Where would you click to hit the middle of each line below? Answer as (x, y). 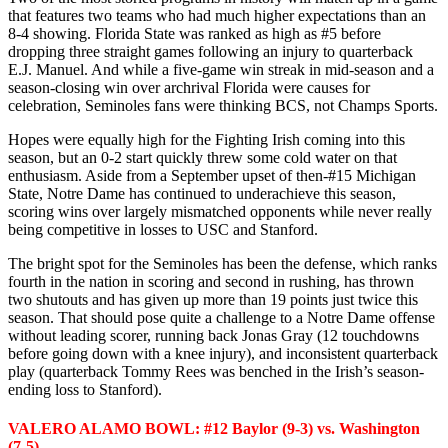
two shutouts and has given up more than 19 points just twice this (213, 299)
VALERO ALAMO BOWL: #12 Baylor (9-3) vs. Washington (214, 429)
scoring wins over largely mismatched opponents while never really (220, 211)
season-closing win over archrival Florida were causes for (189, 87)
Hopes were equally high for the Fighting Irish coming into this (206, 139)
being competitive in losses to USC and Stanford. (163, 229)
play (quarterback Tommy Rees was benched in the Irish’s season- (216, 371)
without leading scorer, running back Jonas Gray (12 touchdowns (213, 335)
